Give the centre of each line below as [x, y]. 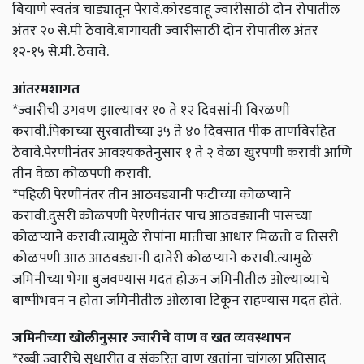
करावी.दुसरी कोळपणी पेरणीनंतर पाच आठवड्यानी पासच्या [162, 216]
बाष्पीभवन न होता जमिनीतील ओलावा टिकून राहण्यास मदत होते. [177, 301]
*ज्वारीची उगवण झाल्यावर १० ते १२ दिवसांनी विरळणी [151, 110]
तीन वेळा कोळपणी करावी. [82, 174]
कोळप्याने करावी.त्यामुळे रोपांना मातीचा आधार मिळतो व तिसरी [175, 237]
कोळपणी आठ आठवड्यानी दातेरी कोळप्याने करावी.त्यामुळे [162, 258]
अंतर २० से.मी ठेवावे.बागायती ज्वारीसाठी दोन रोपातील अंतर [165, 31]
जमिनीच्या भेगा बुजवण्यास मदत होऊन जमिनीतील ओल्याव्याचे [171, 279]
